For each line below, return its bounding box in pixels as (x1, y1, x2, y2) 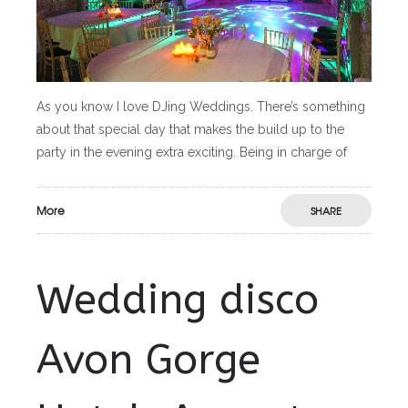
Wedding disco (36, 276, 319, 325)
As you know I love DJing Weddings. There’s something (36, 99, 365, 115)
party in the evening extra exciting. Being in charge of (36, 145, 347, 160)
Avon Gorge (36, 336, 260, 385)
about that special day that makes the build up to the (36, 122, 344, 138)
